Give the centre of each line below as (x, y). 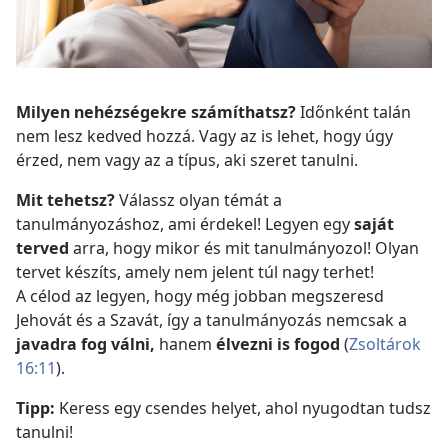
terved (42, 247)
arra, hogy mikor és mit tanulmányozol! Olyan (244, 247)
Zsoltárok (385, 343)
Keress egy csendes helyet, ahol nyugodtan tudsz (243, 407)
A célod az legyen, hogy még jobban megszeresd (200, 295)
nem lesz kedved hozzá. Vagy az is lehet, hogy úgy (204, 135)
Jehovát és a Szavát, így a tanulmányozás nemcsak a (211, 319)
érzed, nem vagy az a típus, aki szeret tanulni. (187, 159)
